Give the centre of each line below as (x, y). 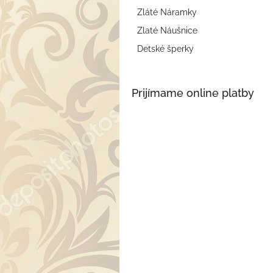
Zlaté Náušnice (167, 31)
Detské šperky (165, 49)
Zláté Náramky (167, 12)
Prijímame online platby (193, 93)
